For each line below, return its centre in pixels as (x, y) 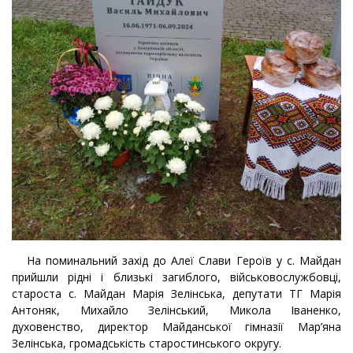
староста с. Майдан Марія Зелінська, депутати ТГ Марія (176, 293)
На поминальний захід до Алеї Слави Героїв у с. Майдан (176, 260)
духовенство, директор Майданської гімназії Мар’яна (176, 326)
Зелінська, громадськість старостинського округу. (147, 343)
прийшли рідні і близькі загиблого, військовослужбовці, (176, 277)
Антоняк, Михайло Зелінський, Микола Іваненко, (176, 310)
